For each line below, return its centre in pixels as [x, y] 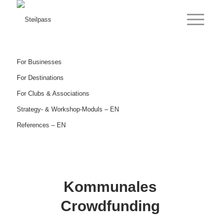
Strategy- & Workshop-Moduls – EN [68, 109]
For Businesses [39, 62]
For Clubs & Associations [53, 93]
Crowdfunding [110, 206]
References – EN [41, 125]
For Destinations [40, 78]
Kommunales [110, 187]
